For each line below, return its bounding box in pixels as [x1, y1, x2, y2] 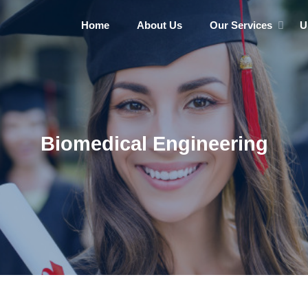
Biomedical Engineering [40, 132, 268, 155]
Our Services [210, 20, 272, 31]
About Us [137, 20, 182, 31]
